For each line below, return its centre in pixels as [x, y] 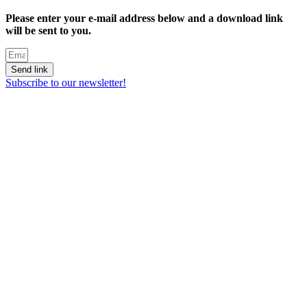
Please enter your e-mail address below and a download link [144, 18]
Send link [29, 69]
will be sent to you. [48, 30]
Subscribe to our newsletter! [66, 82]
